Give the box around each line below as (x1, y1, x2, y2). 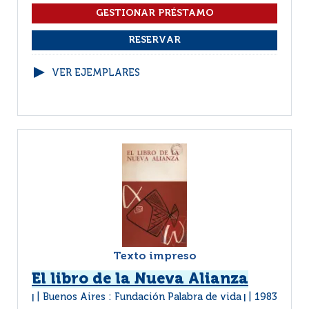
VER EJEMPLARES (52, 68, 140, 78)
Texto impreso (112, 251, 197, 262)
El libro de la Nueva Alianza (32, 272, 248, 287)
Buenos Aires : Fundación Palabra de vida (43, 292, 241, 302)
